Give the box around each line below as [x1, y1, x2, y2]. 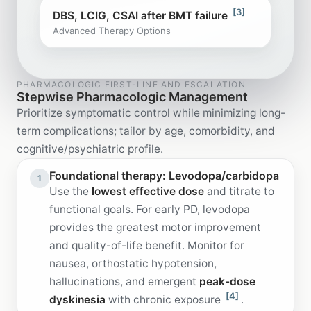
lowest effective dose [92, 184, 204, 198]
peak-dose [199, 274, 255, 288]
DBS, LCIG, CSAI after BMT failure [53, 8, 230, 22]
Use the [49, 184, 92, 198]
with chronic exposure [106, 292, 224, 306]
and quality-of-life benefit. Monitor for [49, 238, 244, 252]
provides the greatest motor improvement [49, 220, 261, 234]
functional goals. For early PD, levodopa [49, 202, 250, 216]
